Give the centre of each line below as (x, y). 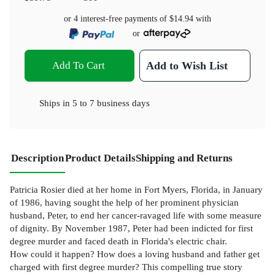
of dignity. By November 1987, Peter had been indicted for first (131, 228)
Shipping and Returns (184, 158)
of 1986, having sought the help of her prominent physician (124, 202)
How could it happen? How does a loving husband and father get (135, 254)
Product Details (100, 158)
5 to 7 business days (111, 103)
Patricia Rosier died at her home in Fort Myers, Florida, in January (136, 189)
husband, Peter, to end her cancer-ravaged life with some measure (136, 215)
